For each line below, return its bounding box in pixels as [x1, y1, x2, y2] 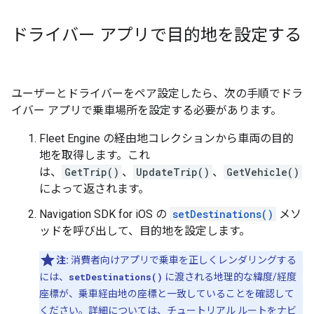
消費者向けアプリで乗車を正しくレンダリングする [69, 254, 296, 266]
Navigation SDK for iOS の [39, 207, 170, 221]
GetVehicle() [226, 165, 299, 179]
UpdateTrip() [136, 165, 210, 179]
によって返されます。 [39, 182, 149, 196]
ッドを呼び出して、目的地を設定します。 [39, 224, 250, 238]
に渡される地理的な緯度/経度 [163, 271, 296, 282]
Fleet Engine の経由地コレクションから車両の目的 [39, 132, 294, 145]
